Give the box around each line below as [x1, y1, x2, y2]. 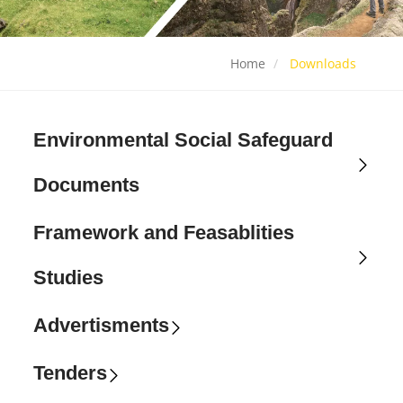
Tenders [33, 362, 108, 385]
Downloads [289, 55, 356, 73]
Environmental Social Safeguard [33, 129, 334, 152]
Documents [33, 174, 140, 197]
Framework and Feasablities [33, 221, 295, 245]
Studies [33, 266, 104, 290]
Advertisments [33, 314, 170, 337]
